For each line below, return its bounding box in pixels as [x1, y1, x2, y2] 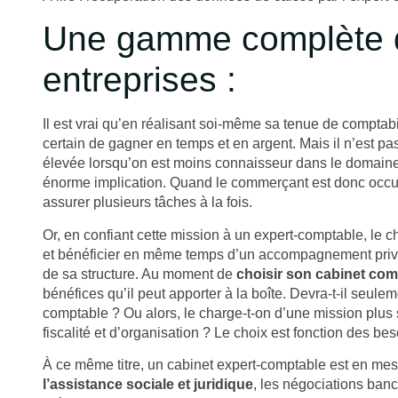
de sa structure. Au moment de [43, 266, 236, 282]
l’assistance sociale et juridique [43, 377, 253, 393]
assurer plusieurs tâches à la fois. [43, 195, 252, 211]
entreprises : [43, 60, 236, 99]
